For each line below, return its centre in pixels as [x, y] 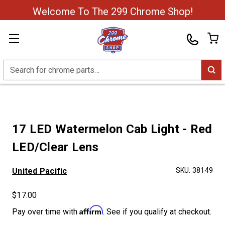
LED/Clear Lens [55, 147]
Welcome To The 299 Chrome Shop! [113, 12]
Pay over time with [46, 212]
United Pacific [40, 171]
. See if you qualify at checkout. [157, 212]
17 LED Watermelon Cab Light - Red [112, 129]
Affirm [91, 210]
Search [16, 65]
